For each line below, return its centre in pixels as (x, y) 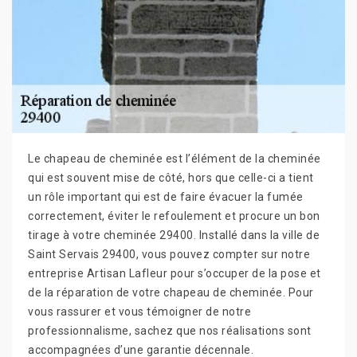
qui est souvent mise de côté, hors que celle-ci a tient (171, 177)
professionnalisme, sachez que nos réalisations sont (170, 330)
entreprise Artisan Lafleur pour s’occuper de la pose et (175, 273)
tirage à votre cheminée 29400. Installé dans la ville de (174, 235)
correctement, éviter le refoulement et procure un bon (174, 216)
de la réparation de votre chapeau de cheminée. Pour (171, 292)
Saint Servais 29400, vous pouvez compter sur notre (169, 254)
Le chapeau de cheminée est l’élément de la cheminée (175, 158)
